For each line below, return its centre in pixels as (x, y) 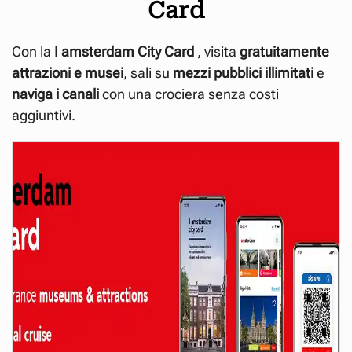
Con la (31, 51)
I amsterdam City (106, 51)
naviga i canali (55, 93)
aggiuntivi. (44, 115)
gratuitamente (284, 51)
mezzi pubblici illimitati (243, 72)
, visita (217, 51)
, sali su (148, 72)
